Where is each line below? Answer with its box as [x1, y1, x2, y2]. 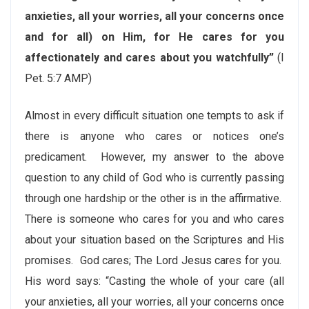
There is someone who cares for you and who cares [25, 212, 284, 226]
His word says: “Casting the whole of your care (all [25, 275, 284, 288]
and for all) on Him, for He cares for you [25, 30, 284, 43]
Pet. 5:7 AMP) [25, 72, 92, 85]
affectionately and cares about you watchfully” [25, 51, 274, 64]
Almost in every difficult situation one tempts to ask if [25, 109, 284, 122]
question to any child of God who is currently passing [25, 171, 284, 184]
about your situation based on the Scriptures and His [25, 233, 284, 246]
